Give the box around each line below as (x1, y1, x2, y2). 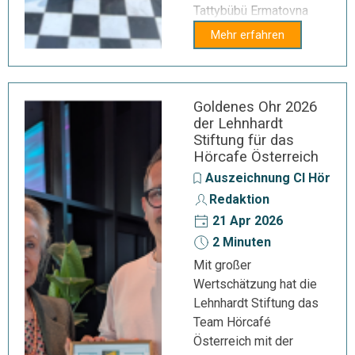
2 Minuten (209, 235, 271, 250)
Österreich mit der (193, 334, 293, 349)
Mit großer (193, 258, 251, 273)
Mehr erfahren (211, 28, 284, 42)
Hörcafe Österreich (193, 148, 319, 166)
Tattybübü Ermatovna (193, 3, 308, 18)
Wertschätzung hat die (193, 277, 317, 292)
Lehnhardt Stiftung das (193, 296, 319, 311)
